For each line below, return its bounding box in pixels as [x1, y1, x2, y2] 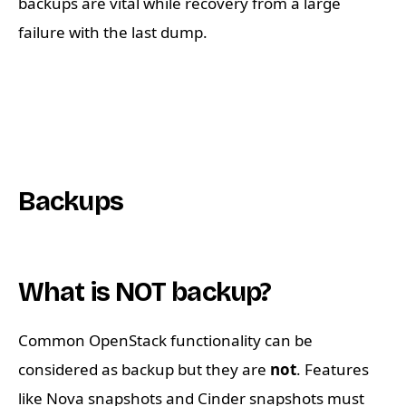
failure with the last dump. [18, 22, 208, 43]
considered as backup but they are [18, 359, 270, 381]
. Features [296, 359, 369, 381]
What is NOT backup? [18, 275, 272, 309]
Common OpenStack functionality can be [18, 330, 313, 352]
